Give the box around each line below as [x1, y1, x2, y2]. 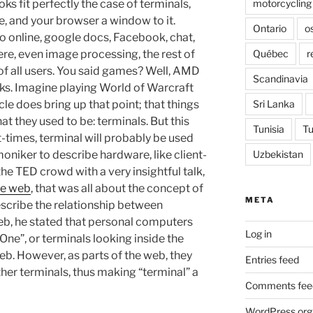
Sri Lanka [252, 97, 295, 110]
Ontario [252, 22, 286, 34]
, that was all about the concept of [31, 182, 203, 196]
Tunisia [252, 122, 284, 135]
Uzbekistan [252, 147, 303, 160]
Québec [252, 47, 289, 59]
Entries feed [245, 253, 299, 265]
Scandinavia [252, 72, 308, 85]
